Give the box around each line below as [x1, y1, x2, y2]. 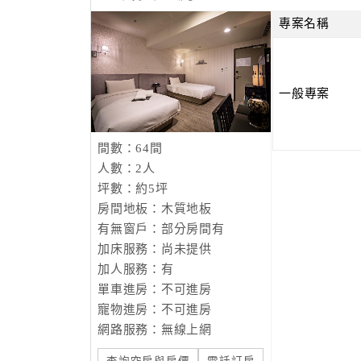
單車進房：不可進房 [98, 283, 212, 296]
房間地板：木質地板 [98, 202, 212, 215]
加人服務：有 [98, 263, 174, 276]
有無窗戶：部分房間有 [98, 222, 225, 235]
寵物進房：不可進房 [98, 303, 212, 316]
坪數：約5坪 [98, 182, 168, 195]
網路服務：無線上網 [98, 323, 212, 336]
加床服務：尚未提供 [98, 243, 212, 255]
